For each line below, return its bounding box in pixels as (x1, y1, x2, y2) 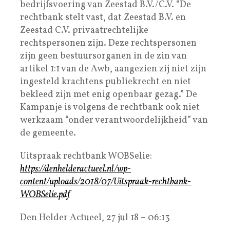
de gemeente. (20, 126, 76, 140)
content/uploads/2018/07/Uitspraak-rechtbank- (20, 175, 191, 188)
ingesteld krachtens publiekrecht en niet (20, 75, 191, 88)
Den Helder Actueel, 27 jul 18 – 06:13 (20, 211, 170, 224)
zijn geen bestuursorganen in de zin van (20, 49, 187, 63)
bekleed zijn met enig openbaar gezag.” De (20, 88, 197, 101)
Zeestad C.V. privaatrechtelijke (20, 24, 148, 37)
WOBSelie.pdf (20, 188, 70, 201)
